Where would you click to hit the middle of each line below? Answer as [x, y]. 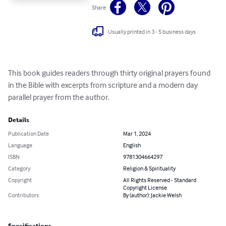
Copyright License [145, 188]
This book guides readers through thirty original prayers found [110, 73]
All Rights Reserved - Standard [160, 180]
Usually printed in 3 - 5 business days [152, 31]
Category [19, 168]
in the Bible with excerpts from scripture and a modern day [104, 85]
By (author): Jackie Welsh [152, 195]
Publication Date [29, 134]
